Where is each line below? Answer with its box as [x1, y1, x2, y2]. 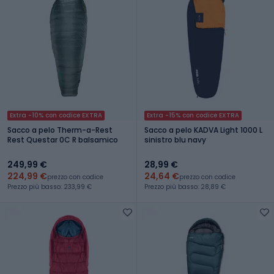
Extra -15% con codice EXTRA [147, 110, 239, 120]
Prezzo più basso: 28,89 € [144, 182, 226, 191]
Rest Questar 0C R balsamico [7, 134, 118, 145]
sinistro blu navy [144, 134, 206, 145]
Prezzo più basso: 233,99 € [7, 182, 92, 191]
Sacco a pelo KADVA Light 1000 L [144, 124, 262, 135]
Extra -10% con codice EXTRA [10, 110, 102, 120]
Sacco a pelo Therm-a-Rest [7, 124, 113, 135]
